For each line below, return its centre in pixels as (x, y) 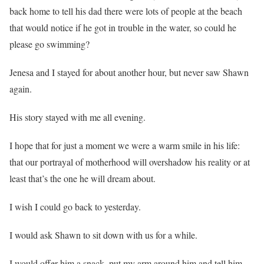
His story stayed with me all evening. (77, 117)
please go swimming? (49, 44)
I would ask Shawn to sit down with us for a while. (103, 235)
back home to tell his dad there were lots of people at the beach (126, 11)
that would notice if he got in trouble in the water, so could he (123, 28)
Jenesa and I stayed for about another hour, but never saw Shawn (129, 72)
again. (21, 89)
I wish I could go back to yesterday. (75, 207)
